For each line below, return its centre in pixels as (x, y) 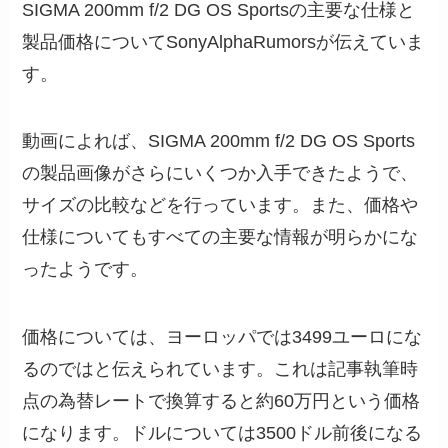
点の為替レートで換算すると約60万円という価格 (221, 401)
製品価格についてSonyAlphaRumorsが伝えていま (223, 41)
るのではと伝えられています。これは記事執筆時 (220, 369)
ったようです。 (85, 269)
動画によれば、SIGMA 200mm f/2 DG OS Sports (219, 141)
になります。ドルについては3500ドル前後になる (222, 433)
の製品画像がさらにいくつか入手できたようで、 (220, 173)
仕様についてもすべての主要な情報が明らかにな (220, 237)
